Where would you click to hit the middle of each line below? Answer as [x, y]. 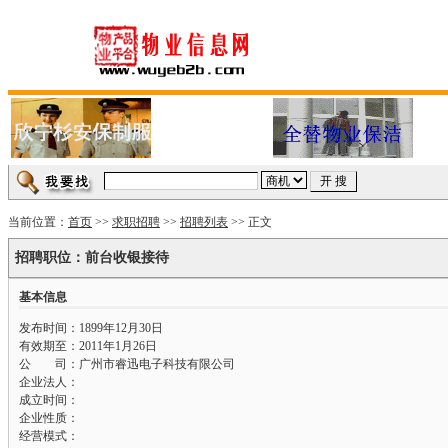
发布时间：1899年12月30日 [91, 328]
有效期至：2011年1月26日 [88, 346]
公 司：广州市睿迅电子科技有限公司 [128, 364]
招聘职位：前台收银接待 [92, 257]
